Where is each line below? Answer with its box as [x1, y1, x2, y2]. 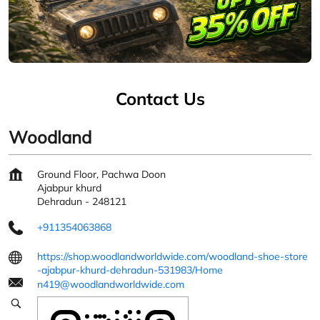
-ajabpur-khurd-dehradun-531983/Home [37, 264, 223, 277]
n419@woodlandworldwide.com [37, 278, 184, 291]
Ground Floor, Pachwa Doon [37, 168, 166, 181]
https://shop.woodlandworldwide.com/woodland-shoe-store [37, 250, 308, 264]
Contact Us [115, 88, 205, 110]
